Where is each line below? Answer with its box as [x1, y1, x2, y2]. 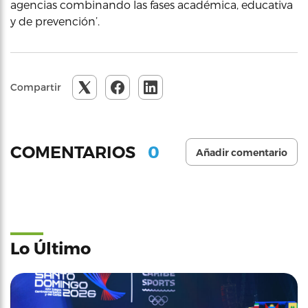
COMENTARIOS [10, 142, 140, 162]
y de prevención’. [10, 14, 100, 27]
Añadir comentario [196, 146, 287, 159]
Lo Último [10, 238, 91, 258]
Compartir [10, 81, 61, 93]
